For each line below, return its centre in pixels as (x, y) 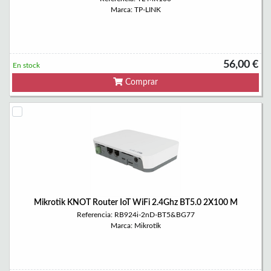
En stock (26, 65)
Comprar (140, 82)
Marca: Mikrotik (135, 226)
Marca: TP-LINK (135, 10)
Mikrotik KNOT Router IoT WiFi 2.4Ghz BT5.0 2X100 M (135, 203)
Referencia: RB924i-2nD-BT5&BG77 (135, 215)
